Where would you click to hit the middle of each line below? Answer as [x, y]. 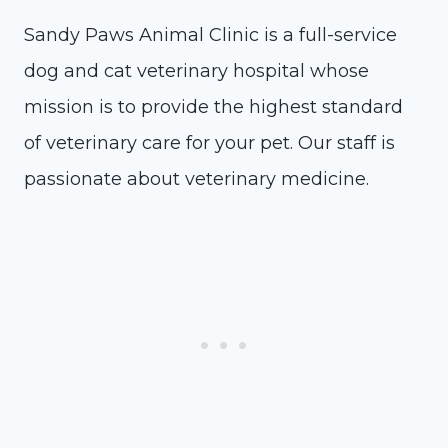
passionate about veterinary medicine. [196, 179]
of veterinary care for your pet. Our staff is [209, 143]
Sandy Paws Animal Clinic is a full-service [210, 35]
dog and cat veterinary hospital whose [196, 71]
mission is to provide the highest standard [213, 107]
